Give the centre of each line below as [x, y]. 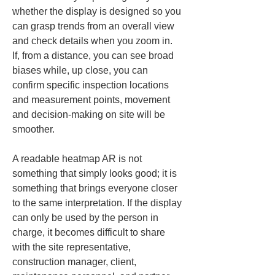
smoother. [33, 129]
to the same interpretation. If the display [98, 203]
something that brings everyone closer [96, 188]
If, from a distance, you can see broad [94, 56]
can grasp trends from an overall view [95, 26]
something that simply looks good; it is [96, 173]
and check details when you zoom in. [94, 41]
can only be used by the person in [87, 218]
